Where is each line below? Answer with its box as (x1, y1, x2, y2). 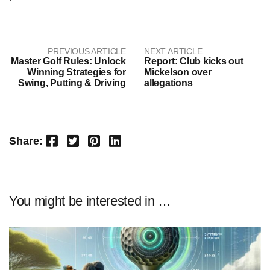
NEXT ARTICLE (144, 46, 202, 57)
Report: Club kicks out (144, 56, 243, 67)
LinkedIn (114, 132, 122, 148)
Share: (9, 135, 43, 148)
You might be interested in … (9, 193, 171, 209)
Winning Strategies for (27, 67, 126, 78)
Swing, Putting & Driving (17, 78, 126, 89)
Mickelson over (144, 67, 212, 78)
